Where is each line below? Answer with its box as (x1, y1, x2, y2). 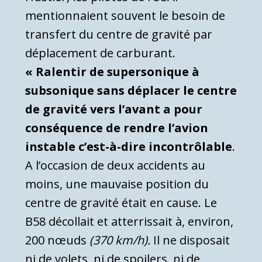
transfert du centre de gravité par (25, 26, 212, 42)
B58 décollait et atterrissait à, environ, (25, 213, 233, 229)
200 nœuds (25, 232, 89, 248)
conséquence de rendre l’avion (25, 119, 208, 136)
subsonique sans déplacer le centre (25, 82, 237, 98)
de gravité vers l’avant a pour (25, 101, 202, 117)
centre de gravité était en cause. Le (25, 194, 217, 211)
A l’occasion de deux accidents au (25, 157, 205, 173)
